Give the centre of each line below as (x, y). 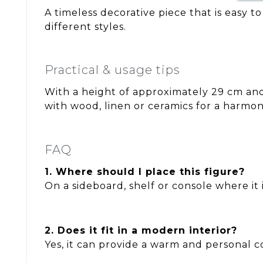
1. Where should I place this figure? (145, 171)
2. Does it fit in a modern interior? (141, 230)
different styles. (85, 26)
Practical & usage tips (112, 70)
